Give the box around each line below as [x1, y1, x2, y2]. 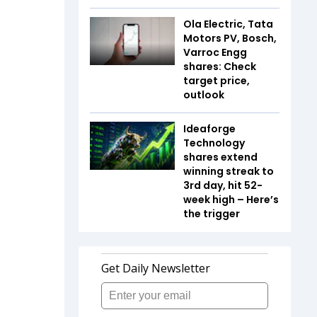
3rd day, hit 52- [183, 178, 263, 192]
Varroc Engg [183, 45, 247, 59]
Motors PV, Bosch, [183, 31, 277, 45]
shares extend [183, 150, 258, 164]
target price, [183, 74, 250, 88]
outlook [183, 88, 224, 102]
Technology [183, 136, 245, 150]
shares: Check [183, 59, 256, 74]
